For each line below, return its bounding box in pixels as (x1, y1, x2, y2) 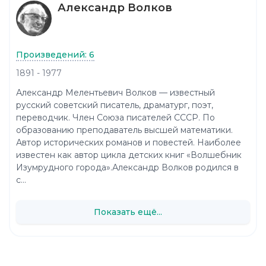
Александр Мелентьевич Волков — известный (16, 87, 215, 99)
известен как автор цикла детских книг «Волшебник (16, 150, 242, 161)
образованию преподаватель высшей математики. (16, 125, 233, 136)
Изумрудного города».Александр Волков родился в (16, 162, 239, 173)
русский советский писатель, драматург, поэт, (16, 100, 213, 111)
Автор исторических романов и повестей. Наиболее (16, 137, 241, 148)
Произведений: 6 (16, 49, 94, 60)
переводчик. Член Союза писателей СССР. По (16, 112, 215, 123)
